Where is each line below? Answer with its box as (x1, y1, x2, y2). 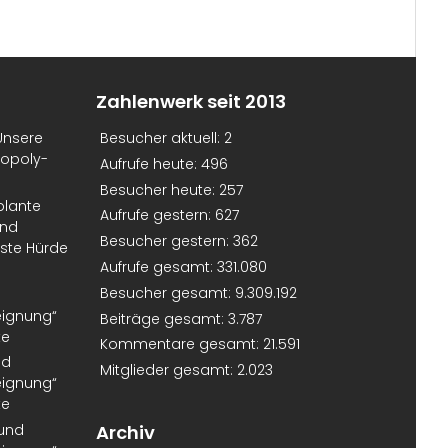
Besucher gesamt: (100, 282, 235, 303)
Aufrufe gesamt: (100, 257, 217, 278)
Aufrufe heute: (100, 153, 201, 174)
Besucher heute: (100, 179, 219, 200)
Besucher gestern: (100, 231, 233, 252)
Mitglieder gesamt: (100, 360, 237, 381)
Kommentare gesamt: (100, 334, 263, 355)
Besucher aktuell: (100, 128, 224, 149)
